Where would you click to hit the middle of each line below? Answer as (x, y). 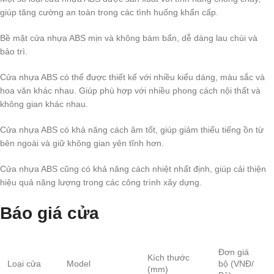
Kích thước (168, 258)
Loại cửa (24, 264)
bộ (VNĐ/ (236, 264)
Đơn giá (234, 252)
